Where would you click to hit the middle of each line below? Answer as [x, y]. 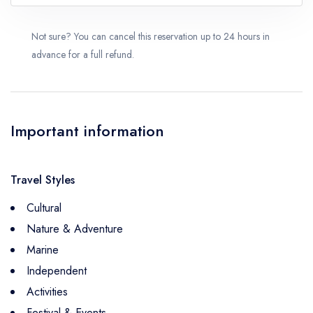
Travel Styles [43, 180]
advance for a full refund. [83, 54]
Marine [43, 250]
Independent [57, 271]
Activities [47, 292]
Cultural [44, 208]
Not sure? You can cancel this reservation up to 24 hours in [151, 36]
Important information [87, 131]
